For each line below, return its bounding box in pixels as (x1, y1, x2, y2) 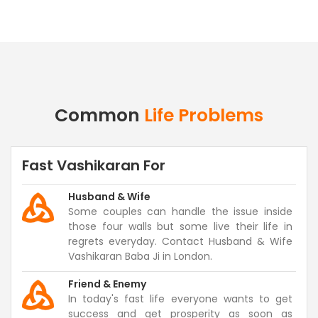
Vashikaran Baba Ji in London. (68, 249, 212, 263)
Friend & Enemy (68, 277, 146, 291)
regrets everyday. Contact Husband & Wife (68, 234, 292, 248)
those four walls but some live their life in (68, 219, 292, 234)
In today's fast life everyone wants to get (68, 292, 292, 306)
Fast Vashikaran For (22, 155, 165, 175)
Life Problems (144, 103, 263, 128)
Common (55, 103, 144, 128)
